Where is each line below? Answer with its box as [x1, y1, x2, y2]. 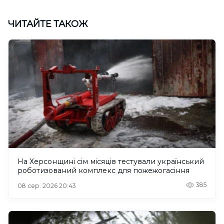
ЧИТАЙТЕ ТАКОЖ [8, 18, 88, 29]
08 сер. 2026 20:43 [17, 181, 76, 189]
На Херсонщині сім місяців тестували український [17, 156, 204, 166]
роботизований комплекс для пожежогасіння [17, 165, 189, 175]
